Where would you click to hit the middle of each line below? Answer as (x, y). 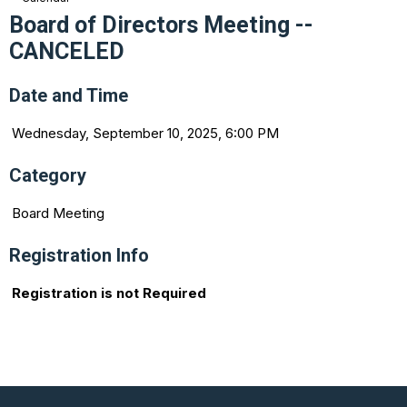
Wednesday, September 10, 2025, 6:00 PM (145, 133)
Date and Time (69, 95)
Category (48, 175)
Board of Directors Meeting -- (161, 25)
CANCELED (67, 51)
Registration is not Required (109, 293)
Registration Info (79, 255)
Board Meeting (58, 213)
